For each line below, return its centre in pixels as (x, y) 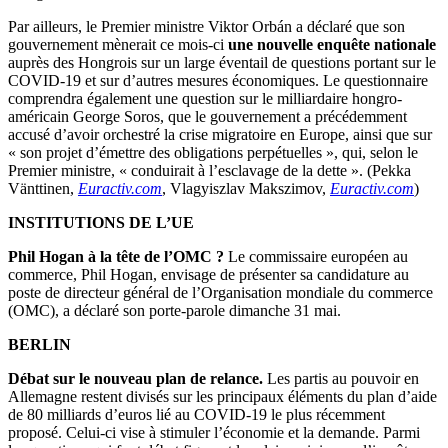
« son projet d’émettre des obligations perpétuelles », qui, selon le (213, 153)
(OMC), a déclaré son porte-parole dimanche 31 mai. (174, 311)
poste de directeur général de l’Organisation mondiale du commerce (220, 293)
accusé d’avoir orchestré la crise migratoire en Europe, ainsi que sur (220, 135)
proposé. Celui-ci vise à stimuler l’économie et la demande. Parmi (214, 433)
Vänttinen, (43, 189)
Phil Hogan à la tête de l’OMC (110, 257)
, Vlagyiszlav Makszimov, (246, 189)
